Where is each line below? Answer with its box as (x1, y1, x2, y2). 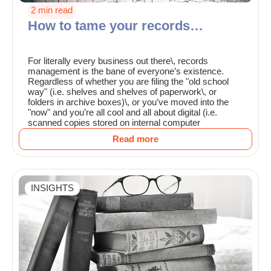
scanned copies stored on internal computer (28, 118, 200, 128)
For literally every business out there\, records (28, 56, 208, 67)
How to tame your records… (28, 18, 203, 34)
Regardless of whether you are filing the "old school (28, 77, 229, 87)
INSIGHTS (31, 183, 74, 194)
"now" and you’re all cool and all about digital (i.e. (28, 108, 217, 118)
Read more (113, 134, 158, 145)
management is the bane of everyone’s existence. (28, 67, 224, 77)
